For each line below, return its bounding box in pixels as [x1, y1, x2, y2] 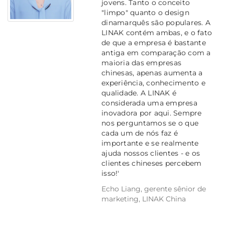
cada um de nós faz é [101, 128, 178, 138]
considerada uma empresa [101, 98, 197, 107]
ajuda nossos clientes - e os [101, 148, 200, 158]
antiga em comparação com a [101, 48, 211, 57]
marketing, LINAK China [101, 194, 186, 203]
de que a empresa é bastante [101, 38, 206, 47]
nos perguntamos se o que [101, 118, 198, 128]
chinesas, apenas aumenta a [101, 68, 203, 77]
